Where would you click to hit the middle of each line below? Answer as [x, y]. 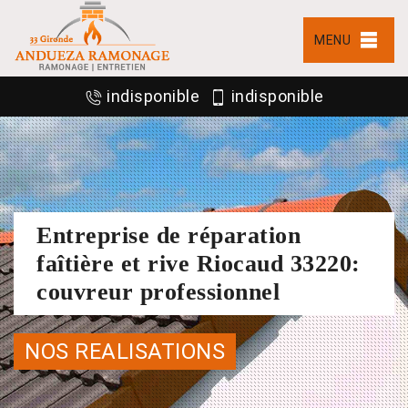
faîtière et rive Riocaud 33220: [199, 263]
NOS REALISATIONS [125, 351]
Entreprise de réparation [168, 235]
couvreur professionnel [158, 291]
